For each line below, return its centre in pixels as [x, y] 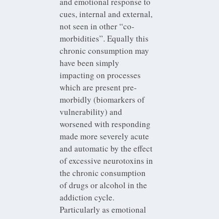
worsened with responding [105, 124]
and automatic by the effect [106, 148]
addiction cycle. [87, 197]
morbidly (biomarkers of [102, 99]
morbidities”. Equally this [104, 38]
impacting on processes [100, 75]
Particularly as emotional [103, 209]
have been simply [90, 63]
